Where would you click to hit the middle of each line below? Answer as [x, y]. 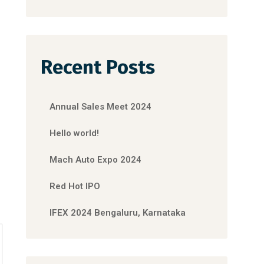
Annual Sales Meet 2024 [101, 107]
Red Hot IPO [75, 186]
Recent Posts [98, 67]
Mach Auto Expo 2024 [96, 160]
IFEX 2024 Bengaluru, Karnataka [118, 213]
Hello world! [75, 133]
